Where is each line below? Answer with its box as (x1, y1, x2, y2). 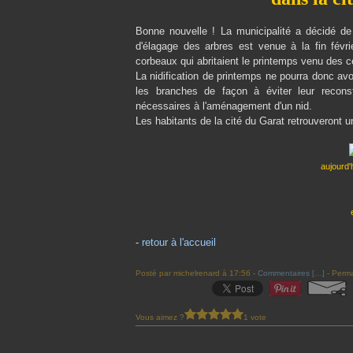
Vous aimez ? (136, 312, 184, 321)
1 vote (243, 312, 266, 321)
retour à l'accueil (142, 236, 216, 248)
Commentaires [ (258, 269, 314, 277)
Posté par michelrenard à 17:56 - (136, 269, 258, 277)
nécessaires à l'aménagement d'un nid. (136, 100, 312, 112)
